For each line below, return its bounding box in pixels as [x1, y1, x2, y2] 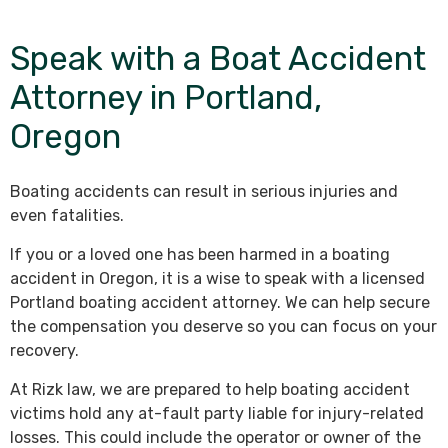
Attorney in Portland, [10, 78, 322, 118]
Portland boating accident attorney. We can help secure [10, 293, 430, 313]
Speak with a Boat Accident [10, 39, 426, 79]
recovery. [10, 341, 79, 361]
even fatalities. [10, 206, 124, 226]
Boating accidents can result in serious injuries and [10, 182, 398, 202]
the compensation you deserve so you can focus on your [10, 317, 437, 337]
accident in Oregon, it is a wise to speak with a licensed [10, 269, 425, 289]
